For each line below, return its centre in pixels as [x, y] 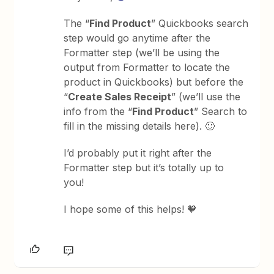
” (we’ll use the [206, 96]
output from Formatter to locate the [147, 67]
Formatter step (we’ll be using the [142, 52]
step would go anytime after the [137, 38]
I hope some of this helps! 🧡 [131, 209]
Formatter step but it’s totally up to [144, 167]
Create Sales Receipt [120, 96]
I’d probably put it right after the [138, 153]
